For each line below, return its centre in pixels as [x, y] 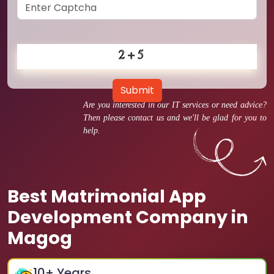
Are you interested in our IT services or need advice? [175, 105]
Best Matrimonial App [107, 196]
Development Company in [128, 217]
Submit [137, 90]
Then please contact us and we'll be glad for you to [175, 118]
